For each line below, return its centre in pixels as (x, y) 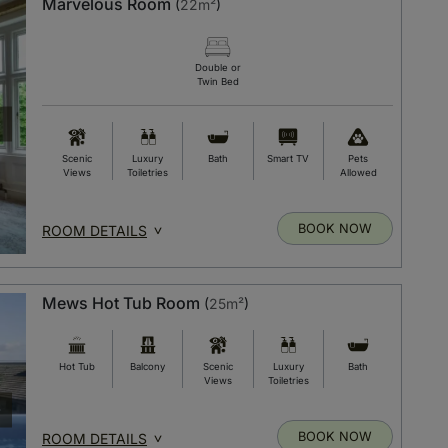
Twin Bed (217, 81)
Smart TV (288, 158)
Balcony (148, 367)
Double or (217, 67)
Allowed (358, 172)
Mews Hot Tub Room (121, 303)
